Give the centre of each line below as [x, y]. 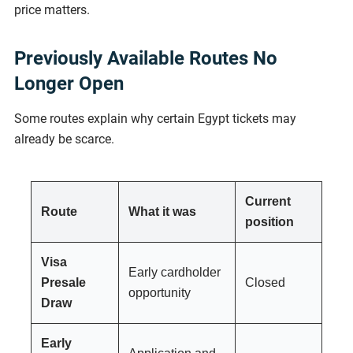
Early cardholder [175, 272]
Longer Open [69, 83]
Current [268, 201]
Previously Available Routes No [146, 58]
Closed [265, 282]
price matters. [52, 9]
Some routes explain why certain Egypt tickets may [155, 118]
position [269, 221]
